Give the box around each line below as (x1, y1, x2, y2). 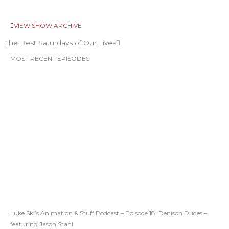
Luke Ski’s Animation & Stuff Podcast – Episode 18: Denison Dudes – (10, 209, 207, 217)
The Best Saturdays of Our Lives (5, 39, 116, 48)
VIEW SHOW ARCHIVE (14, 21, 82, 30)
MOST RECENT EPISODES (10, 55, 89, 63)
